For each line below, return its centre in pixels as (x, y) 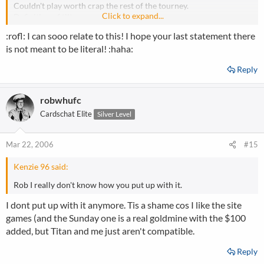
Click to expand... (133, 16)
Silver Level (114, 114)
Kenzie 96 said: (41, 166)
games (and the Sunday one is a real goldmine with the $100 (126, 218)
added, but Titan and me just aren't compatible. (100, 231)
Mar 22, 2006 (30, 144)
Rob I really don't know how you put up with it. (98, 185)
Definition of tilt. (44, 17)
